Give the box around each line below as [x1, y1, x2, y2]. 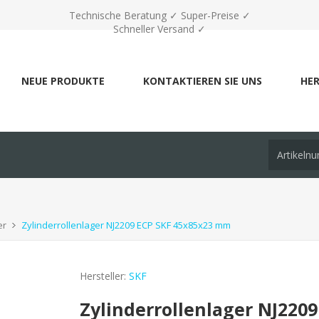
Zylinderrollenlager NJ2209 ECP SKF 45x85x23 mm [21, 219, 231, 231]
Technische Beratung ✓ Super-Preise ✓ [68, 9, 251, 22]
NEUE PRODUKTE [21, 74, 105, 88]
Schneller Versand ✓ [113, 22, 206, 36]
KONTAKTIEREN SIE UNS [143, 74, 262, 88]
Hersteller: [80, 269, 127, 283]
